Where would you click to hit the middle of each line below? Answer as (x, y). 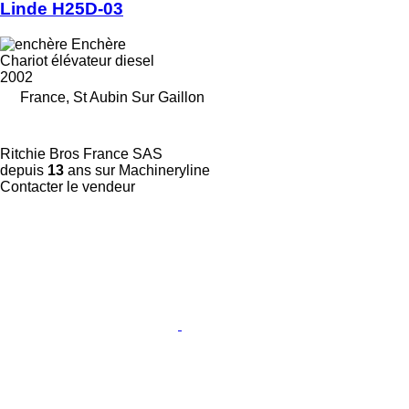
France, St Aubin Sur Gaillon (112, 98)
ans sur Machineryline (137, 171)
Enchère (99, 45)
